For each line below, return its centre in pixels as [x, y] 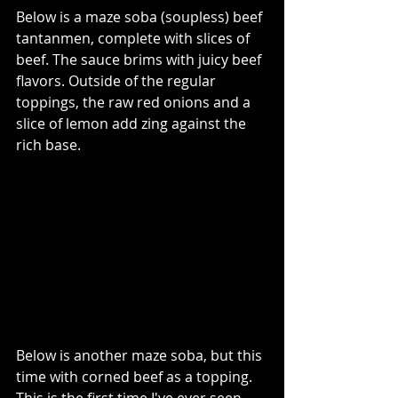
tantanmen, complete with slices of [135, 39]
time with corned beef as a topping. [136, 377]
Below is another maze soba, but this [141, 356]
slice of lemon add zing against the [133, 124]
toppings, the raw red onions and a [135, 103]
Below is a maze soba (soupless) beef [141, 17]
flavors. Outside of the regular [118, 81]
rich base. [57, 145]
